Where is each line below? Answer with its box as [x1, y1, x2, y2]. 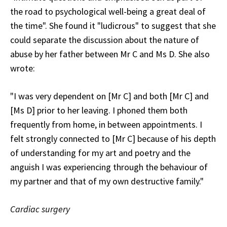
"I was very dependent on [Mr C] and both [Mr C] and [10, 90, 209, 102]
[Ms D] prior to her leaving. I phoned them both [10, 104, 187, 116]
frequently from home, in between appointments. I [10, 118, 202, 130]
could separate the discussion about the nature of [10, 33, 199, 46]
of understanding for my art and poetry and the [10, 146, 191, 159]
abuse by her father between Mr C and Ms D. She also [10, 48, 210, 60]
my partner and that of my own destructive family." [10, 175, 204, 187]
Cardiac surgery [10, 203, 70, 215]
